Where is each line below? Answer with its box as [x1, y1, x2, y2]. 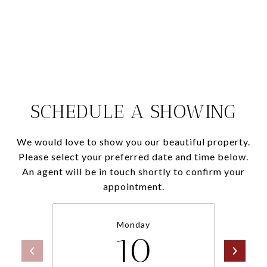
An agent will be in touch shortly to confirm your [22, 166, 245, 177]
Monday [117, 219, 150, 229]
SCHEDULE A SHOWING [30, 100, 237, 123]
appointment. [103, 181, 164, 192]
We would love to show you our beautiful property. [17, 136, 250, 147]
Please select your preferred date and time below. [18, 151, 249, 162]
